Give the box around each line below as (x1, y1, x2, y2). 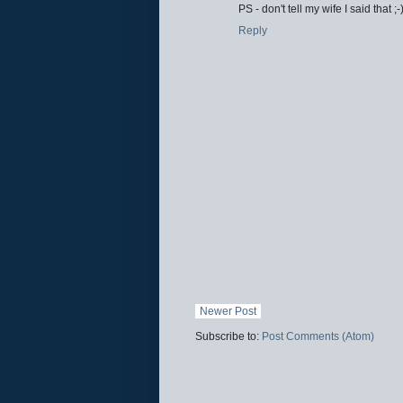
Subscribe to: (195, 329, 262, 343)
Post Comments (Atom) (262, 329, 374, 343)
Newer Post (200, 304, 256, 318)
